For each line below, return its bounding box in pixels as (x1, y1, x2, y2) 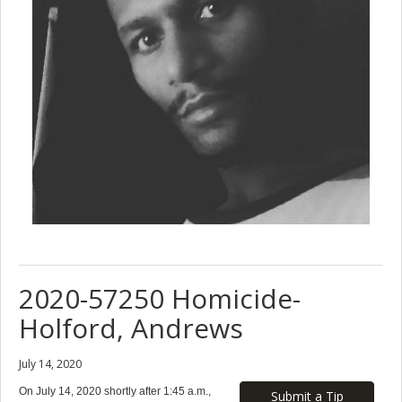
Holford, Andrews (19, 309, 243, 346)
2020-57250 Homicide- (19, 279, 301, 317)
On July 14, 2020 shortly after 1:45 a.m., (19, 384, 211, 398)
